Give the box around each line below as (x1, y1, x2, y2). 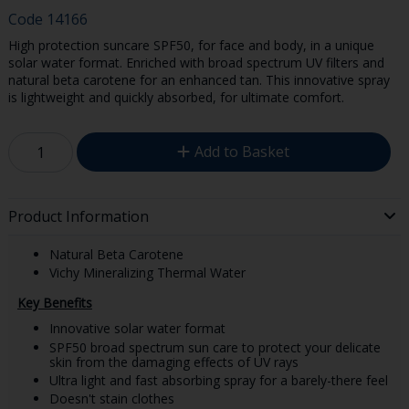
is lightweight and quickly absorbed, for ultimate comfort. (7, 88, 344, 106)
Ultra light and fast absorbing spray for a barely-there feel (48, 371, 388, 389)
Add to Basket (194, 141, 290, 162)
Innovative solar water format (48, 320, 225, 338)
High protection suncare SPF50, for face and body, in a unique (7, 36, 374, 54)
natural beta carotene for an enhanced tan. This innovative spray (7, 70, 390, 89)
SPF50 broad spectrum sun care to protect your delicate (48, 338, 381, 356)
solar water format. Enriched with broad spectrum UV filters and (7, 53, 384, 71)
